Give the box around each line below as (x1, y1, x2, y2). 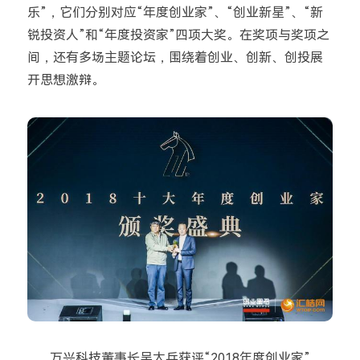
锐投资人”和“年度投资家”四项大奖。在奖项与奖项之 (27, 27, 329, 43)
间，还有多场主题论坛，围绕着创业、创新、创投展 (27, 50, 323, 66)
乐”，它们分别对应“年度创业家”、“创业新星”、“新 (27, 5, 323, 21)
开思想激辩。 (27, 72, 104, 88)
